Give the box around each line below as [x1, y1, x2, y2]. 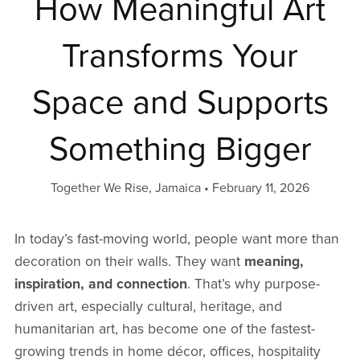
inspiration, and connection [14, 276, 187, 293]
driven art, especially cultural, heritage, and [14, 298, 282, 316]
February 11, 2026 [212, 180, 309, 197]
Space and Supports [31, 83, 329, 124]
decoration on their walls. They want [14, 253, 244, 271]
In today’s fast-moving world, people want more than [14, 231, 339, 248]
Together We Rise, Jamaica [51, 180, 201, 197]
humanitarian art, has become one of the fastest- [14, 321, 315, 338]
